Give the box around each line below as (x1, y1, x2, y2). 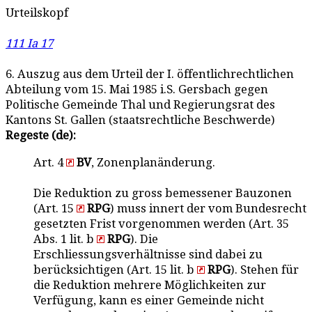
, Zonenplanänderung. (91, 155, 215, 169)
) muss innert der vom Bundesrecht (110, 201, 306, 215)
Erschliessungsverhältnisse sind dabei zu (33, 247, 263, 261)
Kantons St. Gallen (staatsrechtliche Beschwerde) (6, 114, 275, 127)
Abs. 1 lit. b (33, 232, 97, 246)
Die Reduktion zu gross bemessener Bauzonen (33, 186, 292, 200)
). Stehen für (231, 263, 299, 276)
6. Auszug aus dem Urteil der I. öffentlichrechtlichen (6, 68, 294, 81)
